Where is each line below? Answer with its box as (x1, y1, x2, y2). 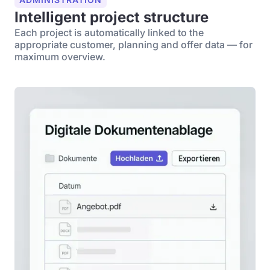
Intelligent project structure (14, 8, 209, 26)
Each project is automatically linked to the (14, 27, 204, 39)
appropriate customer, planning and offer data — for (14, 39, 253, 51)
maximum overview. (14, 51, 105, 63)
